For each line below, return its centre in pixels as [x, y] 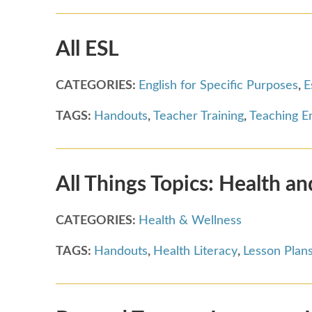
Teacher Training [198, 116]
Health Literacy [195, 251]
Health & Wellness [190, 220]
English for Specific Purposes [218, 85]
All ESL [87, 49]
